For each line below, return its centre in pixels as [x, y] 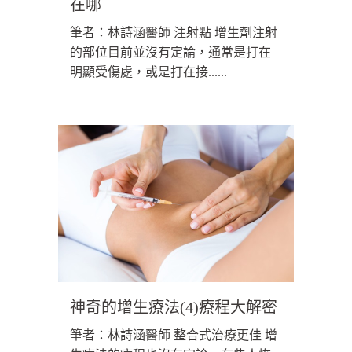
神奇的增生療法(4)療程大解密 [174, 308]
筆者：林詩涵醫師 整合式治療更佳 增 [174, 335]
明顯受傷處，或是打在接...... [148, 72]
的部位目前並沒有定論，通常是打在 [170, 53]
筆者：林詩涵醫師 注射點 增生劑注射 [174, 33]
